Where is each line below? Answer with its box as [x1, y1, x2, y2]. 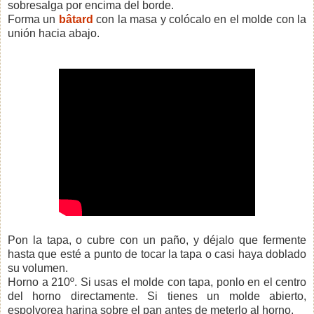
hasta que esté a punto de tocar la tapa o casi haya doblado [8, 248, 306, 261]
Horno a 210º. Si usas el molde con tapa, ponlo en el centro [8, 276, 306, 289]
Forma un [8, 13, 59, 26]
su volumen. [8, 262, 68, 275]
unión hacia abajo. [8, 27, 100, 40]
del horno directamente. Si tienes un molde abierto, [8, 290, 306, 303]
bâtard [58, 13, 93, 26]
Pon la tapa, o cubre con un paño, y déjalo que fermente [8, 234, 306, 247]
